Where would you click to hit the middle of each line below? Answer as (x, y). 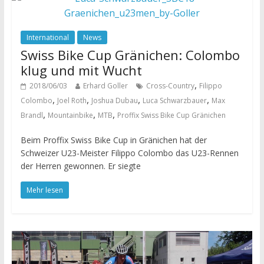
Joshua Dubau (114, 100)
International (47, 37)
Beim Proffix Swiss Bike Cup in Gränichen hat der (113, 140)
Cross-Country (170, 85)
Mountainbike (70, 115)
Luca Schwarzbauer (174, 100)
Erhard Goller (105, 85)
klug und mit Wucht (81, 70)
